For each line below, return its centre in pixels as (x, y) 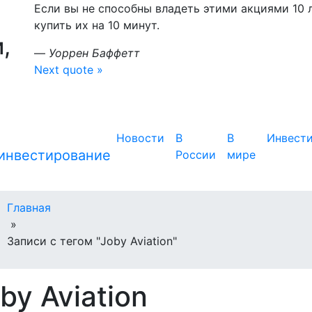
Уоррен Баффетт (94, 53)
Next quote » (69, 70)
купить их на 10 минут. (97, 25)
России (196, 155)
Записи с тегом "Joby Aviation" (92, 241)
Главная (29, 208)
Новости (140, 138)
